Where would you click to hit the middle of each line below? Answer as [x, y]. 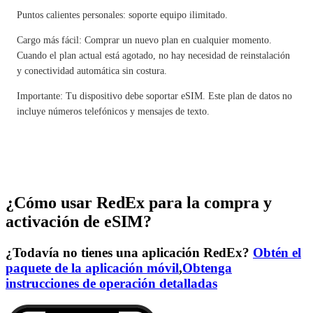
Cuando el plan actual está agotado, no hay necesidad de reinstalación [153, 56]
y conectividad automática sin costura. [92, 71]
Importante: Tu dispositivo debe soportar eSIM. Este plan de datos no [154, 96]
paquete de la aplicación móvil [92, 268]
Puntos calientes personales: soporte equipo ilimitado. [122, 15]
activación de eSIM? [79, 221]
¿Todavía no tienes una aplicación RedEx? [129, 252]
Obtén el [277, 252]
